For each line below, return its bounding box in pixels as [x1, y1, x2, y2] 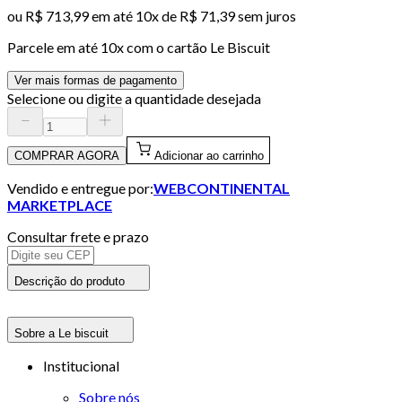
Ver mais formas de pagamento [14, 73, 177, 87]
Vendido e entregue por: [7, 179, 153, 197]
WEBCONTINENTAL [153, 179, 290, 197]
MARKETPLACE [7, 196, 112, 214]
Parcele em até [7, 38, 100, 56]
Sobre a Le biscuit [14, 326, 109, 340]
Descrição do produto [14, 274, 125, 288]
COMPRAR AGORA [14, 148, 119, 162]
